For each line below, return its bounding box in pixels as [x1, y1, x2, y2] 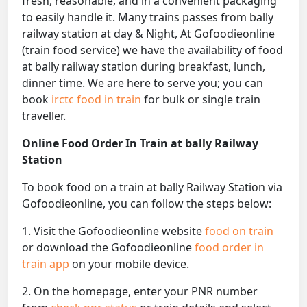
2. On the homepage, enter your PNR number [22, 284, 258, 299]
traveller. [22, 108, 66, 124]
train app [22, 256, 72, 272]
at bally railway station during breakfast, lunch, [22, 59, 265, 75]
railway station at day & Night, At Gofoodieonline [22, 26, 275, 42]
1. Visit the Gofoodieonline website [22, 223, 205, 239]
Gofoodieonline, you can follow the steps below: [22, 196, 271, 212]
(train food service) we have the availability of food [22, 42, 283, 58]
